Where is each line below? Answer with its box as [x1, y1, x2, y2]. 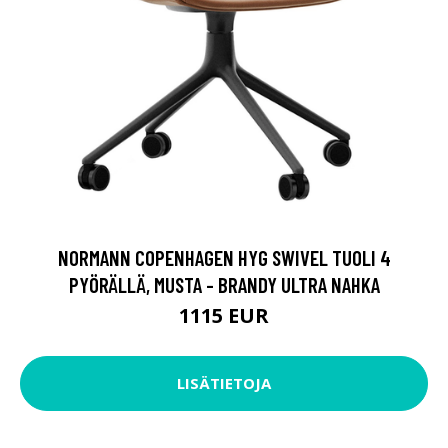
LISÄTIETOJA [177, 373, 271, 394]
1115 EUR [179, 301, 269, 329]
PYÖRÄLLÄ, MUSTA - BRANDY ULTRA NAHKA [68, 271, 380, 297]
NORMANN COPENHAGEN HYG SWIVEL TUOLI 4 [57, 244, 391, 270]
